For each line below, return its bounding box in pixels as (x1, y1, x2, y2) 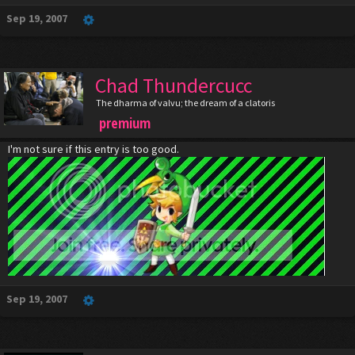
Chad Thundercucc (95, 73, 252, 99)
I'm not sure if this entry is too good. (8, 142, 179, 157)
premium (99, 113, 151, 133)
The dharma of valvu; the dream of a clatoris (96, 97, 275, 109)
